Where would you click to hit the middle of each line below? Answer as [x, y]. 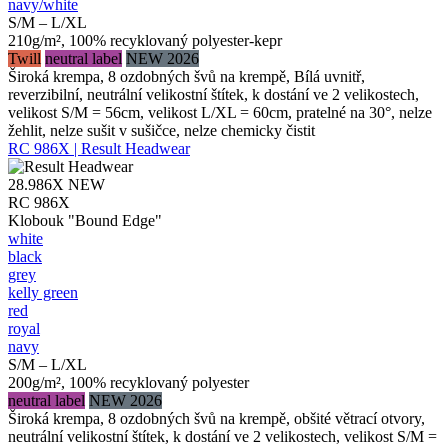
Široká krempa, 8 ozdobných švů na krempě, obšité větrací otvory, [216, 418]
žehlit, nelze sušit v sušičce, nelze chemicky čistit [161, 130]
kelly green [43, 292]
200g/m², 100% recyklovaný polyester [128, 382]
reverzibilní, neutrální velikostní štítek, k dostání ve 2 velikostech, [213, 94]
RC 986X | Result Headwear [99, 148]
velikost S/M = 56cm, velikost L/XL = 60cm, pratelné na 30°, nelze [220, 112]
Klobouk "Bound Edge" [85, 220]
